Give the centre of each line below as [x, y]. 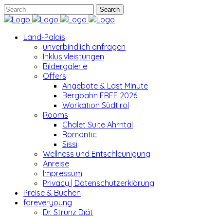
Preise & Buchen [52, 193]
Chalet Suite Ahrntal [98, 125]
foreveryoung [48, 202]
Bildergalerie [65, 66]
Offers [54, 76]
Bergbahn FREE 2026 [100, 95]
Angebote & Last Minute [105, 86]
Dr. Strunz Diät [68, 212]
